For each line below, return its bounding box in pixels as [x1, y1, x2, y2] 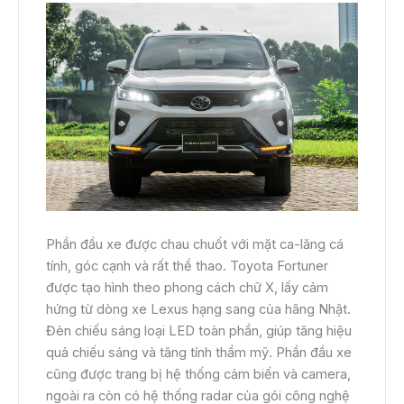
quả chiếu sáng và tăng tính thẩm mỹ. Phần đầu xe [46, 344, 352, 362]
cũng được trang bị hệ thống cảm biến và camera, [46, 366, 351, 383]
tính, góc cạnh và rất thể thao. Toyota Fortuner [46, 258, 328, 275]
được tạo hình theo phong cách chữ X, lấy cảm [46, 280, 328, 297]
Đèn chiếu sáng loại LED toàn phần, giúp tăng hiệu [46, 323, 352, 340]
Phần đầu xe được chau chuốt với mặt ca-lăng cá [46, 236, 344, 253]
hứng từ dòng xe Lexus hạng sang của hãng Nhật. [46, 301, 351, 318]
